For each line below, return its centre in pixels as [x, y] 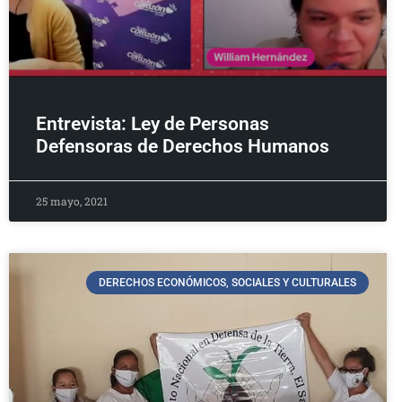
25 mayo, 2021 [72, 201]
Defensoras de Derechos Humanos [183, 146]
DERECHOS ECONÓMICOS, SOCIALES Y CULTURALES [227, 283]
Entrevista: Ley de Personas [153, 123]
